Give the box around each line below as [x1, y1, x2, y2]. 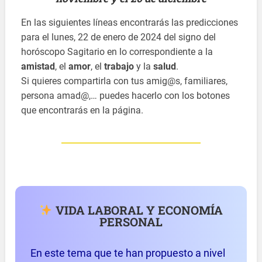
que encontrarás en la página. [21, 105, 144, 116]
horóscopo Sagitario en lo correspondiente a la [21, 46, 213, 58]
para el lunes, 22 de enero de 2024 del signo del [21, 32, 216, 43]
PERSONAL [99, 214, 163, 230]
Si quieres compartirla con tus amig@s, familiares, [21, 75, 228, 87]
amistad [21, 61, 56, 73]
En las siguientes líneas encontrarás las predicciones [21, 17, 239, 29]
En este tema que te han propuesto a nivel [30, 247, 226, 260]
